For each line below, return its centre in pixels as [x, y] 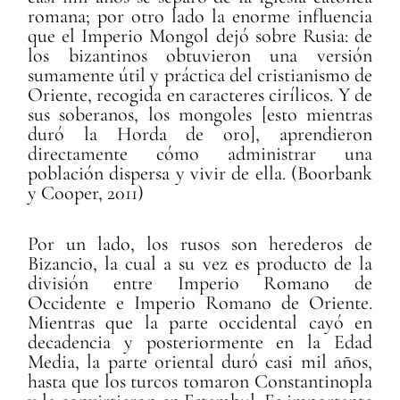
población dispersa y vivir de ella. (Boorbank [200, 173]
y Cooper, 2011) [86, 192]
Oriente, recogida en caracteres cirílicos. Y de [200, 94]
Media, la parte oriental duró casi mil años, [200, 361]
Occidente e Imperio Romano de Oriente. [200, 302]
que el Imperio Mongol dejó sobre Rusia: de [200, 35]
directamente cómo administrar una [200, 153]
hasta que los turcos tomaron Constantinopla [200, 381]
